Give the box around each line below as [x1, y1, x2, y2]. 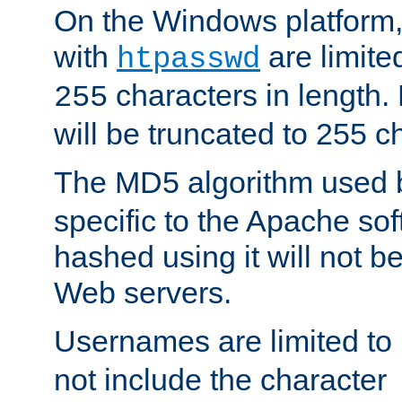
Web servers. [54, 275, 232, 310]
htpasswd [117, 41, 260, 76]
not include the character [54, 362, 395, 397]
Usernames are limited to [54, 323, 400, 358]
